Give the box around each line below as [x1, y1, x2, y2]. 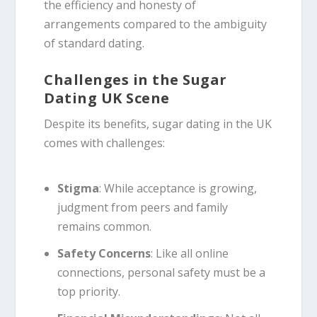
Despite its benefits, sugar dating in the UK [44, 116, 272, 132]
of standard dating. [44, 35, 145, 51]
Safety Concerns [57, 246, 151, 262]
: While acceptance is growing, [98, 180, 257, 197]
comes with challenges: [44, 135, 166, 151]
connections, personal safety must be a [57, 265, 265, 281]
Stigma [57, 180, 99, 197]
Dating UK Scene [44, 88, 170, 108]
